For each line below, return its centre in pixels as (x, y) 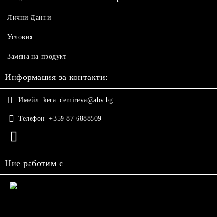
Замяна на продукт (37, 56)
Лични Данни (30, 18)
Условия (20, 37)
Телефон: (33, 118)
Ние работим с (34, 163)
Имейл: (30, 100)
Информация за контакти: (56, 77)
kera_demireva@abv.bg (78, 100)
